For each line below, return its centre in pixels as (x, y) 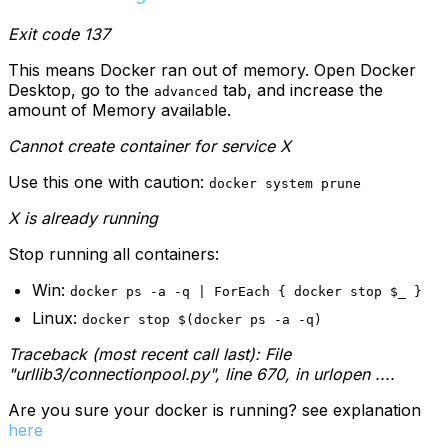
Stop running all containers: (113, 253)
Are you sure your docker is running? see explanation (214, 409)
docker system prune (285, 183)
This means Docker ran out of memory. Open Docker (212, 69)
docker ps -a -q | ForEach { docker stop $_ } (246, 291)
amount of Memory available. (119, 109)
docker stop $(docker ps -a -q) (202, 319)
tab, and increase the (300, 89)
